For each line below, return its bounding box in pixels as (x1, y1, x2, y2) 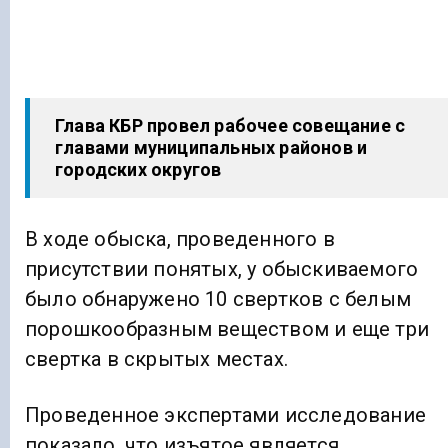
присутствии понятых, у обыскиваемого (25, 257, 419, 281)
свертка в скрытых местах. (25, 347, 288, 371)
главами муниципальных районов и (55, 136, 368, 158)
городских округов (55, 158, 222, 180)
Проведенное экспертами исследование (25, 403, 426, 428)
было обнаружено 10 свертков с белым (25, 287, 412, 311)
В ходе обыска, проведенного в (25, 227, 335, 251)
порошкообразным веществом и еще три (25, 317, 430, 341)
